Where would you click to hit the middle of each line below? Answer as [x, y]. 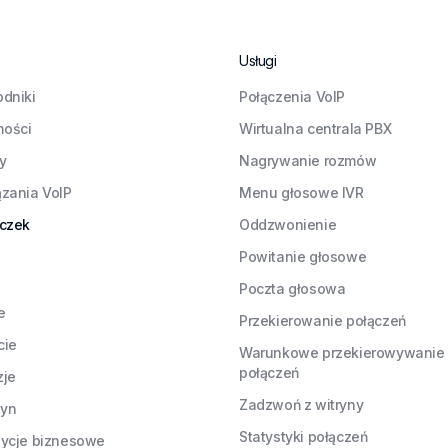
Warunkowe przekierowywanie [342, 352]
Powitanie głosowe [303, 256]
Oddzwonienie [288, 224]
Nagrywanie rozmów [308, 160]
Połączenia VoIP [292, 96]
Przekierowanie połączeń [322, 320]
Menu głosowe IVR [301, 192]
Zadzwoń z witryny [301, 404]
